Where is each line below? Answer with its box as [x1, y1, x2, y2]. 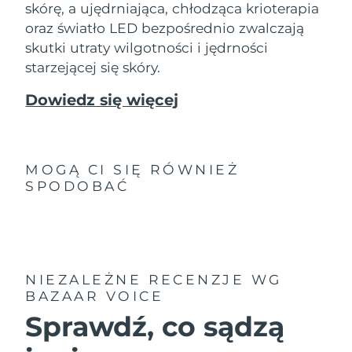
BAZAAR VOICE [25, 287, 164, 304]
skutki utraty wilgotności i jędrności [25, 38, 269, 56]
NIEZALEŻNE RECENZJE [25, 270, 245, 288]
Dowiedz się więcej [25, 90, 179, 110]
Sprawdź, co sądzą [25, 310, 285, 344]
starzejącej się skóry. [25, 58, 161, 75]
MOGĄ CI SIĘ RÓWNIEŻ [25, 161, 240, 178]
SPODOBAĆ [25, 178, 130, 195]
